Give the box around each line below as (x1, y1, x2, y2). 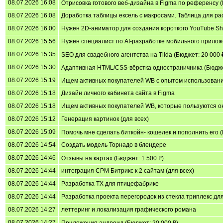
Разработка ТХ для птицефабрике (61, 180, 159, 187)
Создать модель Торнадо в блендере (61, 141, 166, 148)
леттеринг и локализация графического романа (61, 206, 196, 213)
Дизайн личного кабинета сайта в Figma (61, 89, 175, 97)
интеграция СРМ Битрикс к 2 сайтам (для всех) (61, 167, 194, 174)
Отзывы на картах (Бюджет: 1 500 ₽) (61, 154, 164, 162)
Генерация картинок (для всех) (61, 115, 149, 122)
